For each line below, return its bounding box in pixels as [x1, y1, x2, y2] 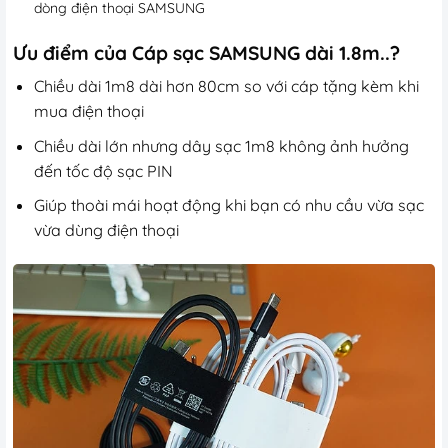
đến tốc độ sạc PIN [33, 160, 173, 181]
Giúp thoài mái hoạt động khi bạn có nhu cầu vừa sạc [33, 195, 424, 216]
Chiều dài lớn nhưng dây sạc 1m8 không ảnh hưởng [33, 135, 409, 156]
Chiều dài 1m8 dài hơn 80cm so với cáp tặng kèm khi [33, 76, 419, 97]
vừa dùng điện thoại [33, 220, 179, 241]
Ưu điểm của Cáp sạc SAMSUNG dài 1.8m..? [13, 40, 400, 65]
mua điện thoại [33, 101, 144, 122]
